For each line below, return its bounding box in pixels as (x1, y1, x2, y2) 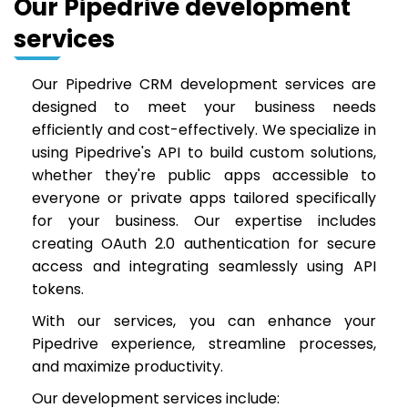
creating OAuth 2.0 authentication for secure (32, 233, 376, 254)
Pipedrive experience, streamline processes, (32, 333, 376, 354)
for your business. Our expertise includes (32, 210, 376, 231)
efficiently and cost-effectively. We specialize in (32, 119, 376, 140)
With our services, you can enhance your (32, 311, 376, 331)
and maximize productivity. (32, 356, 223, 377)
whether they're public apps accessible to (32, 165, 376, 186)
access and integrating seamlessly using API (32, 256, 376, 277)
